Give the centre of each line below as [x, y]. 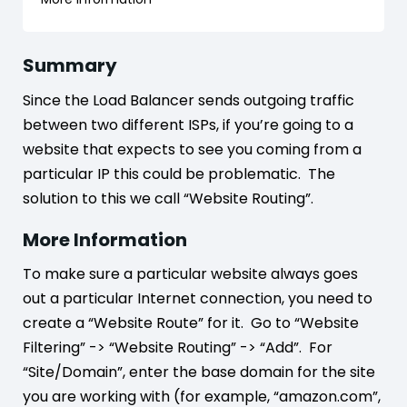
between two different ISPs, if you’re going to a [188, 124]
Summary [70, 65]
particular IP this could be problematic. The [179, 174]
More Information [105, 239]
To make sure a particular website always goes [190, 274]
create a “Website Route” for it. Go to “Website [191, 323]
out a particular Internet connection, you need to [198, 298]
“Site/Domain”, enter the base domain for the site [199, 372]
